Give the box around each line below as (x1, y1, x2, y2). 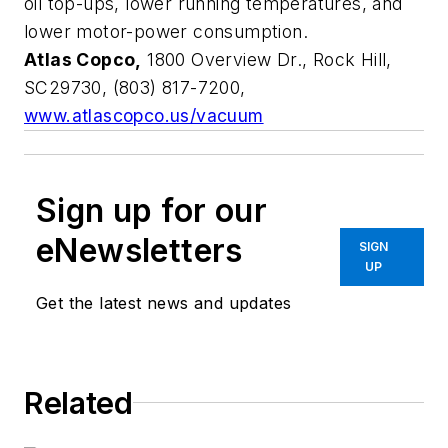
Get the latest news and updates (36, 292, 292, 313)
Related (24, 384, 133, 421)
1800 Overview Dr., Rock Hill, (141, 48, 392, 70)
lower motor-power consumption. (24, 20, 308, 42)
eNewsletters (36, 230, 243, 270)
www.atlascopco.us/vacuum (24, 104, 264, 126)
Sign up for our (36, 190, 267, 230)
